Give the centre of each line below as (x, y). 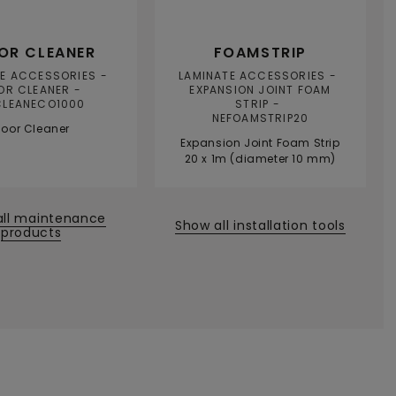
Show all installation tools (260, 225)
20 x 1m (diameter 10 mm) (260, 159)
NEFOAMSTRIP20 (260, 118)
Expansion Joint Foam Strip (260, 143)
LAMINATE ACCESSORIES (252, 76)
